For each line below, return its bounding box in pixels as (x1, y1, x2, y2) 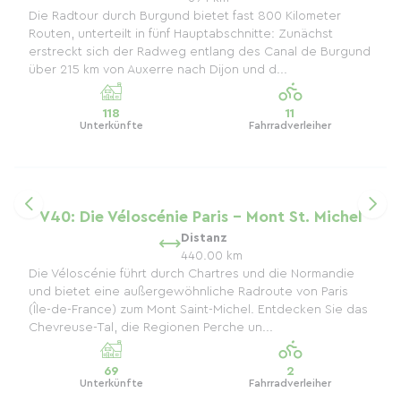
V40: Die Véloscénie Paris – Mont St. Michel (38, 209, 363, 225)
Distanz (180, 232, 227, 244)
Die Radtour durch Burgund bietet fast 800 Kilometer (29, 10, 341, 22)
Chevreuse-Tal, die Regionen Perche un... (29, 321, 273, 334)
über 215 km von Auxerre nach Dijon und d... (29, 64, 287, 76)
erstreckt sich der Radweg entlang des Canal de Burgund (29, 46, 371, 58)
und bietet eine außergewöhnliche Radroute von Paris (29, 286, 348, 298)
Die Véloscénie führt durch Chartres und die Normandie (29, 268, 354, 280)
